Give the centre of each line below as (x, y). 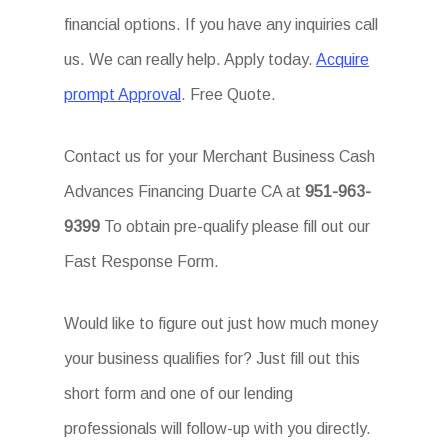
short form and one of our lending (179, 393)
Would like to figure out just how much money (221, 323)
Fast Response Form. (142, 261)
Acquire (343, 59)
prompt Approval (123, 94)
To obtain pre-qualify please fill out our (235, 226)
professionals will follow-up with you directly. (218, 428)
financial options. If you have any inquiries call (221, 24)
